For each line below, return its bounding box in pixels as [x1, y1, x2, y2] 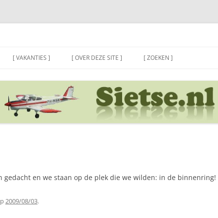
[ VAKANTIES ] [13, 54, 50, 62]
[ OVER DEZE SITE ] [72, 54, 122, 62]
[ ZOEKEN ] [144, 54, 173, 62]
